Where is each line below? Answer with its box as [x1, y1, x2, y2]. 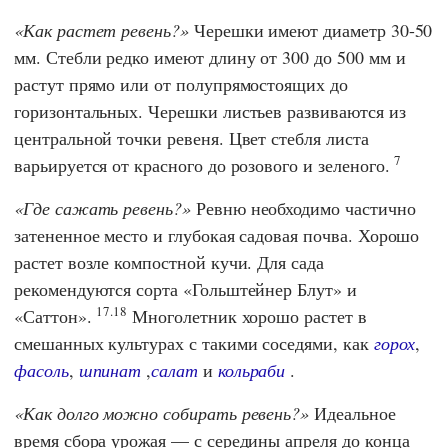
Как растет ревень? [22, 18, 180, 43]
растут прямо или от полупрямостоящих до [14, 72, 348, 97]
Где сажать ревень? [22, 196, 182, 221]
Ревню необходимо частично [190, 196, 416, 221]
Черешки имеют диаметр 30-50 [188, 18, 433, 43]
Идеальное [309, 401, 396, 426]
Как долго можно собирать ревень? [22, 401, 301, 426]
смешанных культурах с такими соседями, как [14, 331, 374, 356]
